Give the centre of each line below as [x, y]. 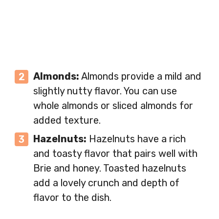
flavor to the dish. [72, 198]
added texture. [67, 120]
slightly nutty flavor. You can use [105, 91]
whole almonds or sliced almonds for [113, 106]
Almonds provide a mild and [140, 77]
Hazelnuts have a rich [136, 139]
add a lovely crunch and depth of [106, 183]
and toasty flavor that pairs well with [115, 154]
